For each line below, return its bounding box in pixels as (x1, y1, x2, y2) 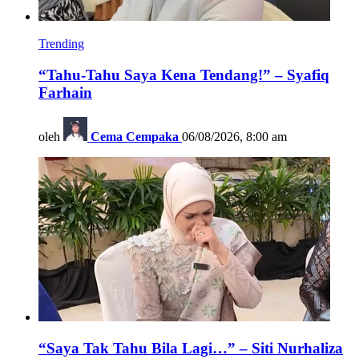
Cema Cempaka (91, 129, 179, 143)
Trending (38, 37, 84, 51)
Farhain (38, 84, 92, 102)
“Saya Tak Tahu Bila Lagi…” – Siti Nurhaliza (38, 339, 343, 357)
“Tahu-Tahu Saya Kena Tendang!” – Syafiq (38, 67, 329, 84)
